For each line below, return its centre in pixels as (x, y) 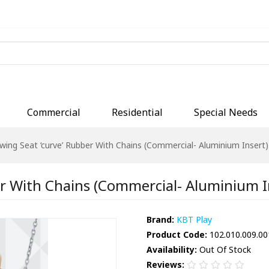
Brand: (160, 220)
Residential (137, 112)
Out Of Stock (224, 250)
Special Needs (226, 112)
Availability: (172, 250)
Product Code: (177, 235)
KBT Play (194, 220)
